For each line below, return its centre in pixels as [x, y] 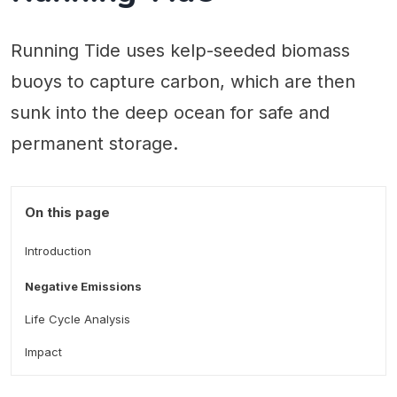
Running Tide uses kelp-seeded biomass [180, 51]
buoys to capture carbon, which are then [183, 82]
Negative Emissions [83, 287]
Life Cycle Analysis [78, 319]
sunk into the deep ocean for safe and [170, 113]
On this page [67, 213]
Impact [43, 352]
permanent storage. [94, 144]
